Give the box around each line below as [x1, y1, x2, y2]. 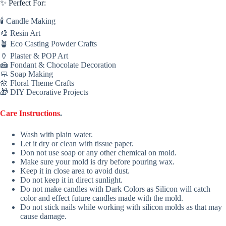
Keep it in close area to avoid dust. [20, 166, 130, 175]
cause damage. [20, 211, 67, 220]
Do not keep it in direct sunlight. [20, 175, 123, 184]
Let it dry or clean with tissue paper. [20, 139, 134, 148]
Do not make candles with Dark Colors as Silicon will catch [20, 184, 210, 193]
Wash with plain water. [20, 130, 93, 139]
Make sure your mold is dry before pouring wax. [20, 157, 175, 166]
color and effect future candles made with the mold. [20, 193, 183, 202]
